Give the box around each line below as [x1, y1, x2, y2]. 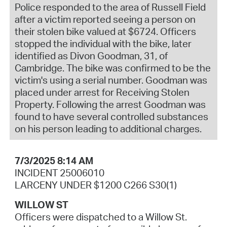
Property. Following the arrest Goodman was [14, 98, 206, 110]
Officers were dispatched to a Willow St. [14, 210, 187, 223]
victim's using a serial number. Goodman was [14, 73, 207, 86]
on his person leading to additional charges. [14, 122, 202, 135]
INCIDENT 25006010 [14, 166, 104, 179]
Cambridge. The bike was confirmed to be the [14, 61, 211, 74]
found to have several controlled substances [14, 110, 208, 123]
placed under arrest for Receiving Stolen [14, 86, 190, 98]
